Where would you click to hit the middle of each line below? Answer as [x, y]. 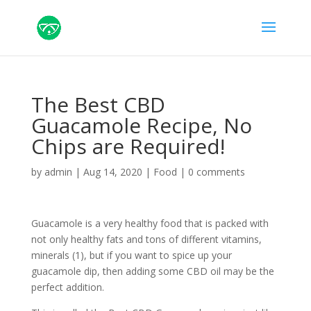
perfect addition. [67, 287]
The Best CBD [98, 104]
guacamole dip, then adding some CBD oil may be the [152, 271]
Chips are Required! [128, 146]
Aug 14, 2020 [112, 172]
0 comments [216, 172]
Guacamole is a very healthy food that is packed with [150, 223]
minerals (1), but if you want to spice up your [131, 255]
